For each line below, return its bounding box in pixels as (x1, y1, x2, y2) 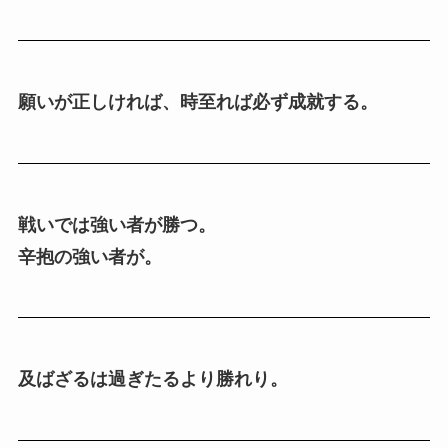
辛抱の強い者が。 (17, 246, 162, 267)
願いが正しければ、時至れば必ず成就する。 (17, 91, 378, 112)
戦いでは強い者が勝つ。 (17, 214, 216, 235)
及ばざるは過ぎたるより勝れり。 (17, 369, 288, 390)
